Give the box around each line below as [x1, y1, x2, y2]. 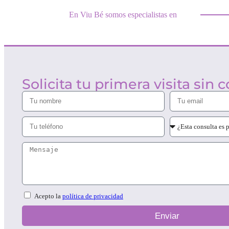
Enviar [154, 211, 179, 221]
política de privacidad [62, 192, 123, 200]
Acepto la [34, 192, 62, 200]
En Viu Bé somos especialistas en [69, 10, 177, 19]
